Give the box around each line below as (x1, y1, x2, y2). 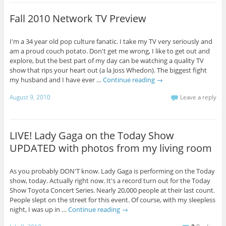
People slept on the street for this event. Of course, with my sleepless (9, 195, 215, 205)
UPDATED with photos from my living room (9, 141, 212, 155)
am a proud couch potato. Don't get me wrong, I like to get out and (9, 46, 210, 55)
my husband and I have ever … (9, 75, 103, 84)
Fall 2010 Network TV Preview (9, 12, 146, 25)
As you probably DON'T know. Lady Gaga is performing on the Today (9, 166, 215, 176)
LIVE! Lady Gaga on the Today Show (9, 129, 174, 143)
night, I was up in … (9, 205, 68, 214)
